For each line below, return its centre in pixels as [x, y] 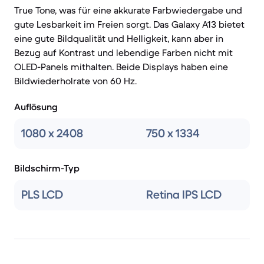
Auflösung [36, 107]
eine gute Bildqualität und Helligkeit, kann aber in [119, 38]
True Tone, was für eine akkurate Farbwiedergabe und [128, 10]
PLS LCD [42, 195]
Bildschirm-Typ [47, 168]
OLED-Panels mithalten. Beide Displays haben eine [121, 67]
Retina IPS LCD [184, 195]
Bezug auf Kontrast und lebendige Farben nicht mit [123, 52]
